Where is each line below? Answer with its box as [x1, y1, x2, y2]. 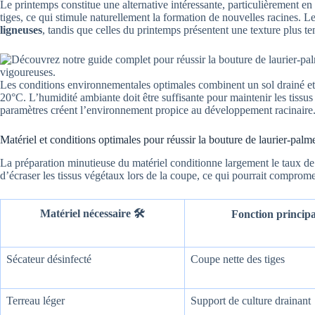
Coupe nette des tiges [191, 253, 285, 266]
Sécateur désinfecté [6, 253, 91, 266]
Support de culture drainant [191, 295, 311, 307]
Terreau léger [6, 295, 65, 307]
